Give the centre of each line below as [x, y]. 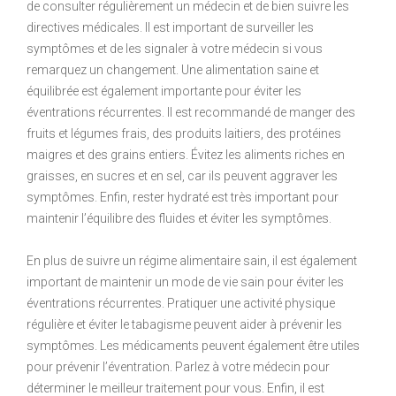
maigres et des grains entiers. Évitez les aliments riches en [186, 155]
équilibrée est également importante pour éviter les [164, 91]
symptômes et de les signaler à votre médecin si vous [175, 49]
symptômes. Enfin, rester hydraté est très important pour [183, 198]
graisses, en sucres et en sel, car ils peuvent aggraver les [182, 176]
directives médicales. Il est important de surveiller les [170, 28]
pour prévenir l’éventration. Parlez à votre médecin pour [178, 367]
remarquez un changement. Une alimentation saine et [173, 70]
